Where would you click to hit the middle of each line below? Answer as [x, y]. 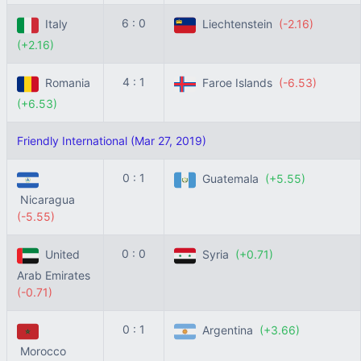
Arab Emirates [55, 275]
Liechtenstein [237, 24]
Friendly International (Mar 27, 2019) [112, 141]
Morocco [43, 351]
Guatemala [230, 179]
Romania [66, 83]
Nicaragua [48, 199]
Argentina [228, 330]
